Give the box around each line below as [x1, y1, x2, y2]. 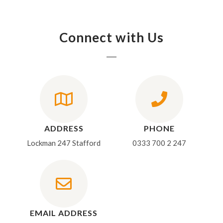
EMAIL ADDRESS [30, 208, 98, 218]
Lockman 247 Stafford [27, 138, 101, 148]
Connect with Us [59, 29, 164, 46]
